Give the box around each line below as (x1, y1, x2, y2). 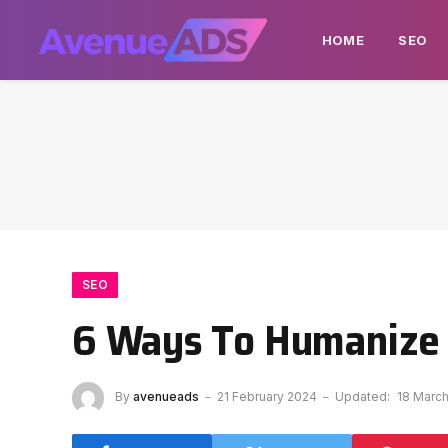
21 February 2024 (217, 389, 317, 405)
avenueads (133, 389, 199, 405)
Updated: (335, 389, 390, 405)
